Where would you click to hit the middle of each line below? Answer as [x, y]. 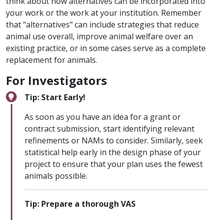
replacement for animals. [52, 60]
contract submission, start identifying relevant [110, 129]
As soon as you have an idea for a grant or [103, 117]
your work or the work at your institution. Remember [104, 13]
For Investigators [56, 81]
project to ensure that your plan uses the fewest [114, 164]
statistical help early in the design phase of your [113, 152]
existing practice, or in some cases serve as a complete [106, 48]
